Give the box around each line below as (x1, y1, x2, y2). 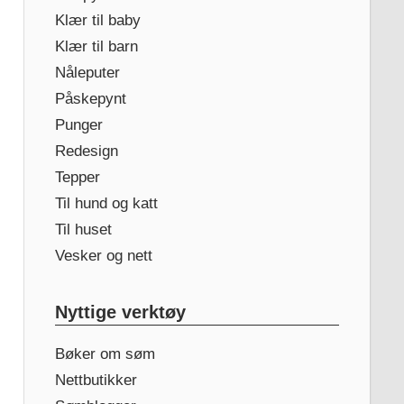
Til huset (54, 220, 112, 238)
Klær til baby (54, 11, 141, 29)
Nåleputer (54, 63, 120, 81)
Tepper (54, 168, 100, 186)
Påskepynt (54, 89, 126, 107)
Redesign (54, 142, 118, 160)
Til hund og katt (54, 194, 158, 212)
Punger (54, 115, 103, 133)
